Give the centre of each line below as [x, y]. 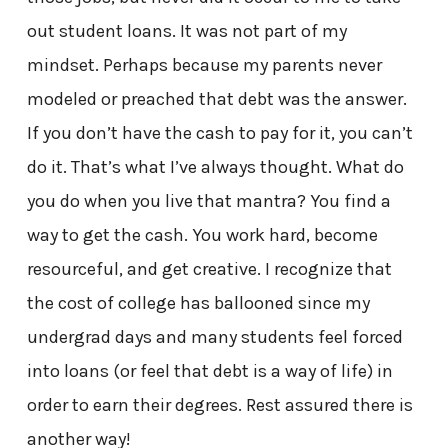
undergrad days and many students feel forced [214, 336]
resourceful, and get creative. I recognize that [209, 268]
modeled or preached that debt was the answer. [216, 98]
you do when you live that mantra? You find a [208, 200]
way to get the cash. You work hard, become [202, 234]
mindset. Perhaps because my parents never [204, 64]
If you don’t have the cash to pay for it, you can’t [219, 132]
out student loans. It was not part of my [186, 30]
